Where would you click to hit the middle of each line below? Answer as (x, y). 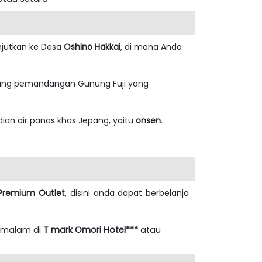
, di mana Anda (151, 46)
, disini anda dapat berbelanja (127, 193)
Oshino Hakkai (92, 46)
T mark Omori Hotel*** (91, 230)
